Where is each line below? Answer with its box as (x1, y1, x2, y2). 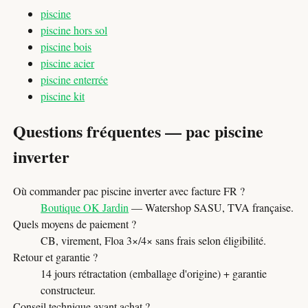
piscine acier (41, 55, 95, 70)
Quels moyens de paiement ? (13, 216, 137, 231)
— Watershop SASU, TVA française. (129, 199, 294, 214)
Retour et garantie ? (13, 249, 98, 264)
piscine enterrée (41, 71, 109, 87)
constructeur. (41, 282, 96, 297)
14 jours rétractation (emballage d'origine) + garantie (41, 265, 267, 280)
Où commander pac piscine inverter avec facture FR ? (13, 183, 245, 198)
